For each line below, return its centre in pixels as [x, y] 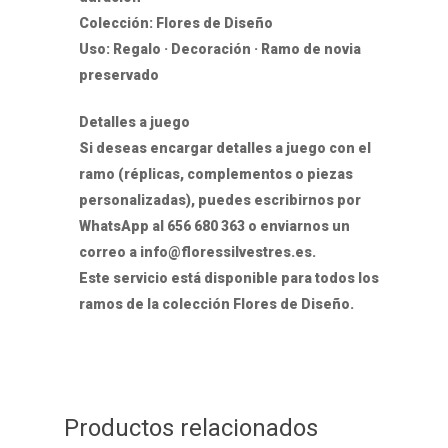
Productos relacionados [191, 427]
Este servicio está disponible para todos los [229, 277]
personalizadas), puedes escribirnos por [220, 199]
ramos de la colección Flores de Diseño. [216, 303]
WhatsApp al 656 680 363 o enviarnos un [214, 225]
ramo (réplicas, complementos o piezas [216, 173]
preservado [119, 74]
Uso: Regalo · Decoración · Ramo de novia [220, 48]
